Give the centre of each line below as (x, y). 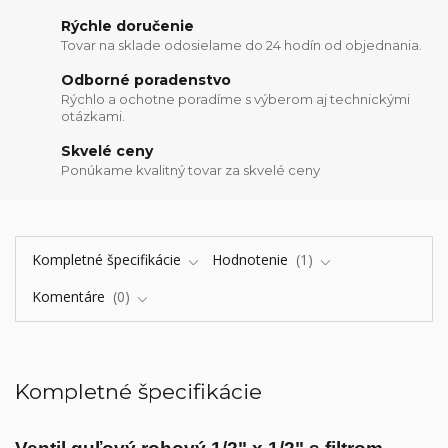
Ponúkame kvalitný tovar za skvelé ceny (191, 170)
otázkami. (93, 116)
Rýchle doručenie (128, 25)
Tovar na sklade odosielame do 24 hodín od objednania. (242, 45)
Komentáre (70, 296)
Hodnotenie (252, 260)
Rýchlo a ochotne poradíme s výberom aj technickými (236, 99)
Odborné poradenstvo (146, 79)
